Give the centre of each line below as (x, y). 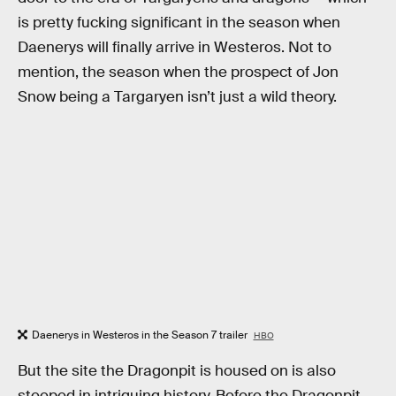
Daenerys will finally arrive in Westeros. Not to (175, 47)
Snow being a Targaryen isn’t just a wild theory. (177, 96)
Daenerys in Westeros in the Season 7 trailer (141, 335)
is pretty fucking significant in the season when (179, 22)
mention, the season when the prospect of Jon (178, 72)
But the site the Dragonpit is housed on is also (177, 371)
